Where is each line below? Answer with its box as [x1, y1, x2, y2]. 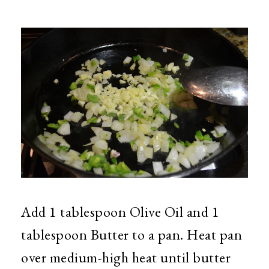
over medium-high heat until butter [21, 248, 231, 267]
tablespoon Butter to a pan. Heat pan [21, 225, 242, 244]
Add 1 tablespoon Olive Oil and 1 [21, 202, 219, 222]
